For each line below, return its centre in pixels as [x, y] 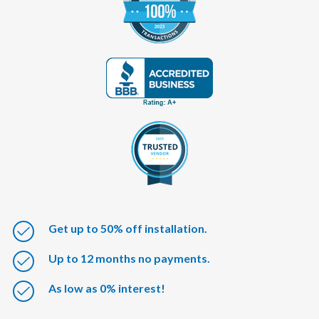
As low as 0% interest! [107, 288]
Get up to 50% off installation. [128, 228]
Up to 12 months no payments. [130, 258]
